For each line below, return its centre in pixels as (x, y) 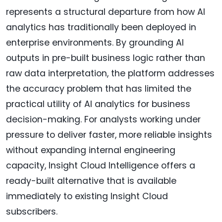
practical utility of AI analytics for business (98, 104)
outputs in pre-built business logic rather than (106, 58)
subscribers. (32, 212)
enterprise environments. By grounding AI (95, 43)
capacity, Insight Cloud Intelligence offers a (101, 166)
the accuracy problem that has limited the (99, 89)
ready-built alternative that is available (91, 181)
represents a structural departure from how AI (106, 12)
